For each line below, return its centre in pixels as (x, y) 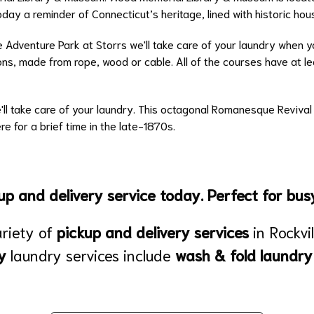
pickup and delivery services (155, 231)
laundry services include (90, 254)
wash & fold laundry (244, 254)
